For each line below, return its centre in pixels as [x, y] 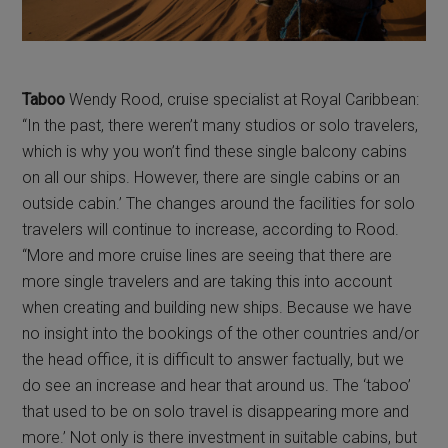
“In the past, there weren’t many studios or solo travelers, [220, 125]
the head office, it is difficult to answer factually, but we [213, 359]
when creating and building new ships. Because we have [217, 307]
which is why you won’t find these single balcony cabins [215, 151]
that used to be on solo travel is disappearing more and [216, 411]
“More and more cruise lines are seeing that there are [207, 255]
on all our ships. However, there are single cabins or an [211, 177]
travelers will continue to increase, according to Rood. [211, 229]
